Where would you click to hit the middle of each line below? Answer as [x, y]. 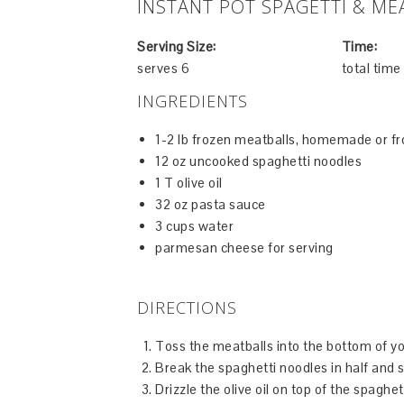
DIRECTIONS [187, 308]
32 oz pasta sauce [211, 204]
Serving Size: [177, 46]
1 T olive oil [189, 183]
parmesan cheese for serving [244, 248]
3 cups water [194, 226]
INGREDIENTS [193, 101]
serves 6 [163, 68]
